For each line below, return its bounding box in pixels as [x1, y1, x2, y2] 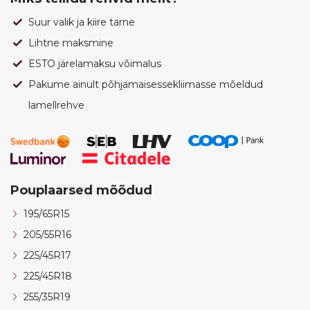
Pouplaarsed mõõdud [10, 183, 152, 199]
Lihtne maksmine [28, 37, 113, 50]
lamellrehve [28, 99, 84, 112]
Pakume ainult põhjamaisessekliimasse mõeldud [28, 78, 263, 91]
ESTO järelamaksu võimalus [28, 57, 161, 71]
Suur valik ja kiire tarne [28, 16, 135, 29]
